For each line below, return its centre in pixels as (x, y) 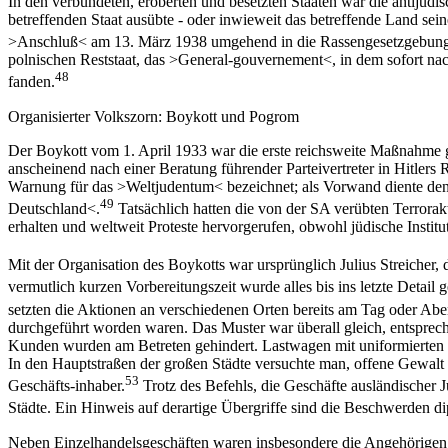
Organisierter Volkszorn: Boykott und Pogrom (153, 116)
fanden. (31, 82)
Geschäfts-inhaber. (66, 386)
